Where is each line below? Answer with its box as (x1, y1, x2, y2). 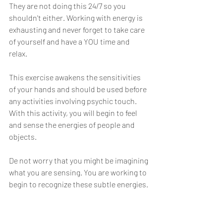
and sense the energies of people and (9, 120, 136, 129)
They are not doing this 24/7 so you (9, 1, 127, 10)
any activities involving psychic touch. (9, 96, 138, 106)
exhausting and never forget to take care (9, 25, 146, 34)
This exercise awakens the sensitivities (9, 72, 142, 82)
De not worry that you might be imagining (9, 156, 150, 165)
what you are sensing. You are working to (9, 167, 148, 177)
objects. (9, 132, 37, 141)
